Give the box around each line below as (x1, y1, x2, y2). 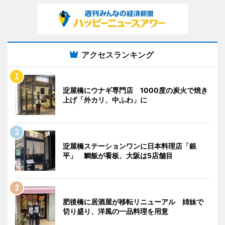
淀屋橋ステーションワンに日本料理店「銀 (63, 141, 196, 150)
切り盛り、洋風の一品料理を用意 (63, 206, 168, 215)
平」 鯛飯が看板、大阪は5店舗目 (63, 151, 173, 160)
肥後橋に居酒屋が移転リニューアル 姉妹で (63, 197, 203, 206)
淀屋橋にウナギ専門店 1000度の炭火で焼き (63, 85, 208, 94)
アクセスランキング (81, 49, 154, 60)
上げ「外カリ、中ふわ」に (63, 95, 147, 104)
